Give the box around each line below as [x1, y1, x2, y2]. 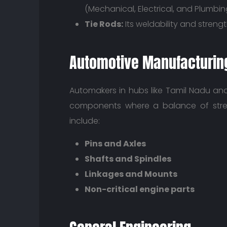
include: [69, 115, 100, 127]
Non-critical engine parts [85, 183, 195, 195]
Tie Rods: [85, 18, 123, 30]
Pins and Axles [85, 138, 146, 149]
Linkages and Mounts [85, 168, 177, 180]
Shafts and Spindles [85, 153, 171, 165]
